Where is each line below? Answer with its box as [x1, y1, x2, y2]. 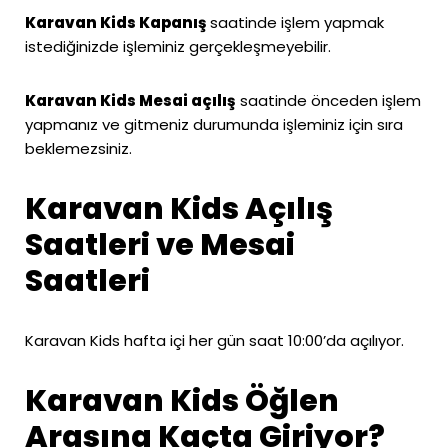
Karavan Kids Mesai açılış [25, 89, 236, 111]
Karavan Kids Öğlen [25, 379, 339, 422]
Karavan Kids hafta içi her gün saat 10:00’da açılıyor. [25, 329, 404, 351]
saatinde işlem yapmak [210, 11, 384, 33]
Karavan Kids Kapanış [25, 11, 210, 33]
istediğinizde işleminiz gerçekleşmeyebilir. [25, 35, 331, 57]
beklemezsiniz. [25, 137, 132, 159]
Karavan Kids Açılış [25, 187, 333, 230]
